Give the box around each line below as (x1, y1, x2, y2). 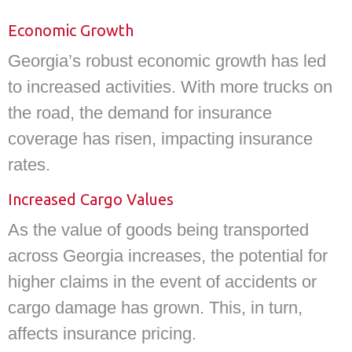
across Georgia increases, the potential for (8, 245, 328, 266)
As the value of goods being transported (8, 219, 309, 240)
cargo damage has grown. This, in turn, (8, 297, 302, 317)
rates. (8, 155, 50, 175)
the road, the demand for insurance (8, 103, 272, 123)
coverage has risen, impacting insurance (8, 129, 313, 149)
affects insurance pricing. (8, 323, 196, 343)
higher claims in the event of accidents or (8, 271, 317, 291)
